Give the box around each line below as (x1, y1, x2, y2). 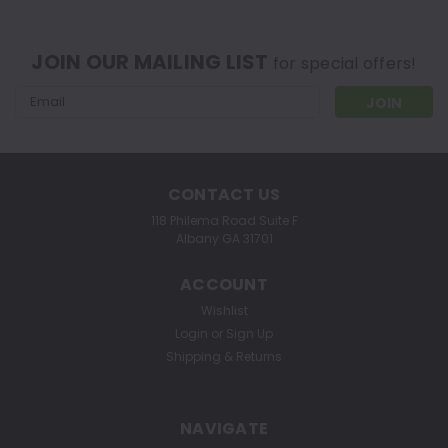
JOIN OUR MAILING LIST (31, 48, 273, 77)
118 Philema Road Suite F (150, 212, 298, 230)
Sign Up (226, 325, 274, 343)
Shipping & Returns (166, 348, 282, 366)
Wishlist (200, 302, 248, 320)
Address (15, 107, 70, 128)
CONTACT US (167, 183, 281, 207)
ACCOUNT (180, 273, 268, 297)
